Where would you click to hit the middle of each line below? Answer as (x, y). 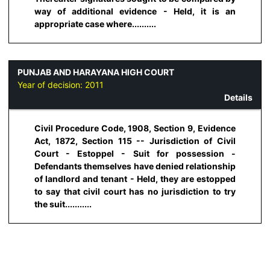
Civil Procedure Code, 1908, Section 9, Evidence (135, 128)
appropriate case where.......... (95, 24)
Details (238, 98)
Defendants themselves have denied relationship (135, 166)
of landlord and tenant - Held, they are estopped (135, 178)
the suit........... (63, 204)
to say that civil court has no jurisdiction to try (135, 191)
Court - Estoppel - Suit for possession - (135, 153)
